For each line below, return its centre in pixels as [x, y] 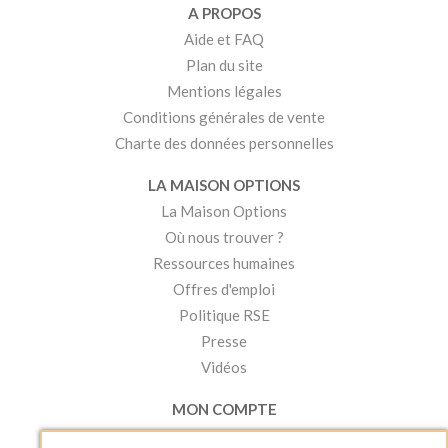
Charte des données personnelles [224, 142]
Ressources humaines [224, 262]
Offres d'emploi [224, 288]
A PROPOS [224, 12]
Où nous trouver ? [224, 236]
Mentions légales [224, 90]
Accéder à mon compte [224, 434]
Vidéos [224, 366]
